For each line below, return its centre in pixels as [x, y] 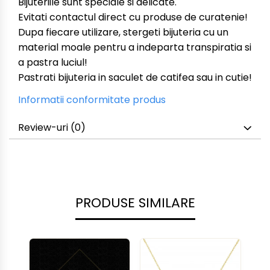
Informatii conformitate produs [92, 100]
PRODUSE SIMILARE [135, 203]
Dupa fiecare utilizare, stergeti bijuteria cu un [123, 32]
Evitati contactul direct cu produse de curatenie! [134, 17]
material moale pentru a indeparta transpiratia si [135, 47]
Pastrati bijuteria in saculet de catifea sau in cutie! [135, 77]
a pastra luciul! [53, 62]
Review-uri [44, 127]
